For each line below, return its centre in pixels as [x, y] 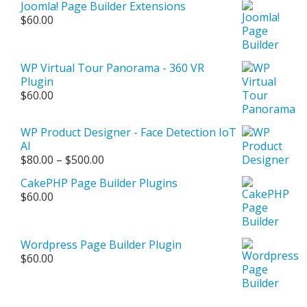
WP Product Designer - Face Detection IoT [128, 132]
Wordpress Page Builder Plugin [101, 245]
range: [120, 173]
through [125, 200]
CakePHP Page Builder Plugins [99, 183]
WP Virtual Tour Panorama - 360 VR [112, 68]
